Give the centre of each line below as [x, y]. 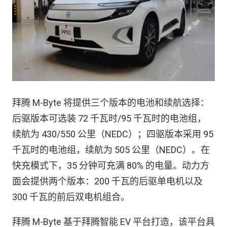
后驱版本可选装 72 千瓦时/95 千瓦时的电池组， [109, 119]
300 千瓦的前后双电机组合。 [71, 197]
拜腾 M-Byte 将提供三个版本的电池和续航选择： [111, 103]
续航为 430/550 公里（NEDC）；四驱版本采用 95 [113, 134]
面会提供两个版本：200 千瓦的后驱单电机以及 [107, 181]
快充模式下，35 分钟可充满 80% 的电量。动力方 [111, 166]
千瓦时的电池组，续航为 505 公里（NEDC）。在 [111, 150]
